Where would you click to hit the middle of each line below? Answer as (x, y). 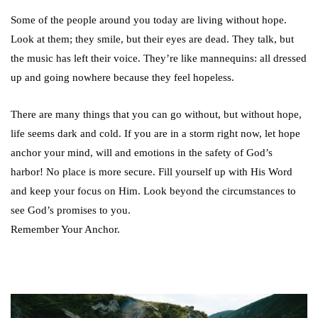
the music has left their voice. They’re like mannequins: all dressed (159, 58)
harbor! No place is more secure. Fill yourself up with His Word (152, 171)
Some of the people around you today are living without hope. (149, 20)
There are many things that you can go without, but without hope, (156, 114)
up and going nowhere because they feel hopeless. (122, 77)
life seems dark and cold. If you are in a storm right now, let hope (155, 133)
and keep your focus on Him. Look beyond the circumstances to (153, 191)
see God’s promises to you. (71, 210)
